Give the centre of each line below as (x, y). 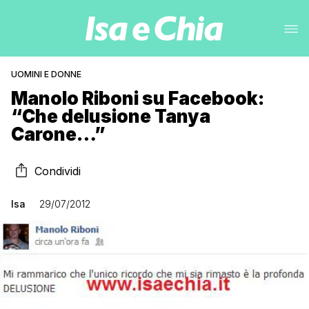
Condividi (58, 171)
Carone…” (58, 134)
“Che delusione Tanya (111, 116)
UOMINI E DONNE (46, 74)
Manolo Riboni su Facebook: (138, 98)
